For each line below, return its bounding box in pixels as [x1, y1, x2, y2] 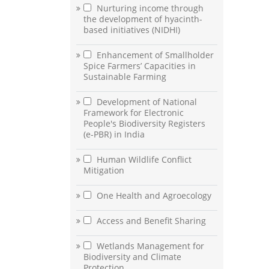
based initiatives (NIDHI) [83, 24, 180, 36]
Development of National [94, 96, 197, 108]
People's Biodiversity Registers [83, 118, 205, 130]
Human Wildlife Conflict [94, 154, 192, 166]
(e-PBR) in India [83, 128, 145, 141]
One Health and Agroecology [94, 190, 211, 202]
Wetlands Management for [94, 240, 204, 252]
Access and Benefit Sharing [94, 215, 206, 227]
